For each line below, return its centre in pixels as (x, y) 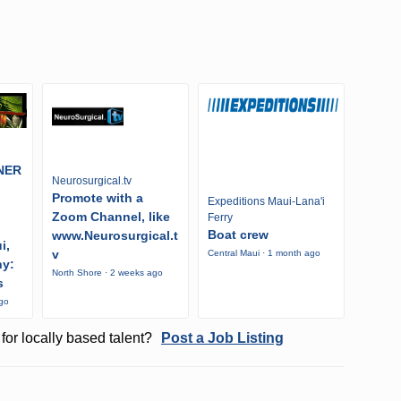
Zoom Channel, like (111, 217)
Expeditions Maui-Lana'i (266, 201)
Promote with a (98, 198)
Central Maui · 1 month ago (264, 252)
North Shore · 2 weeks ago (107, 273)
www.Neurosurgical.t (115, 236)
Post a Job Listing (222, 337)
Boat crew (238, 234)
